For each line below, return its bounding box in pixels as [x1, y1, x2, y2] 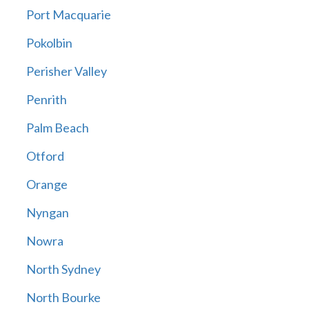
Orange [26, 177, 68, 192]
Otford [26, 148, 64, 164]
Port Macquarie [26, 7, 111, 23]
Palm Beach [26, 120, 89, 136]
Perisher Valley [26, 63, 107, 79]
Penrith [26, 92, 67, 108]
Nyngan [26, 205, 69, 221]
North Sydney [26, 261, 101, 277]
